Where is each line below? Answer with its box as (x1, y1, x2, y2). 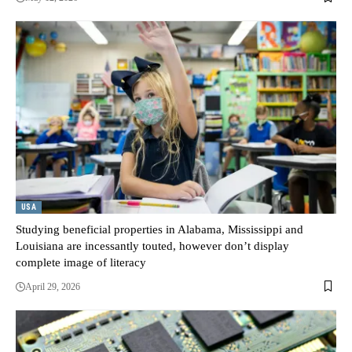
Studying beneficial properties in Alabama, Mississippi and (16, 222, 303, 236)
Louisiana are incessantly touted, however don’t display (16, 239, 289, 252)
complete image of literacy (16, 255, 146, 269)
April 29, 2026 (25, 280, 80, 292)
